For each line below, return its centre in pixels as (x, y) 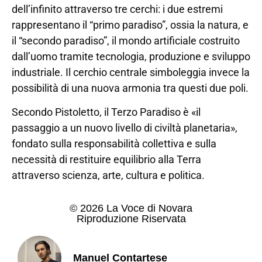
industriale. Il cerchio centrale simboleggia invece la (131, 72)
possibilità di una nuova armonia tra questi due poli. (130, 88)
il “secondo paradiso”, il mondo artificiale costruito (126, 40)
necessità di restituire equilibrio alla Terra (106, 159)
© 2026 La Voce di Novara (131, 208)
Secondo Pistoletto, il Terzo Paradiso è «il (106, 112)
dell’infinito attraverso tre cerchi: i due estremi (117, 9)
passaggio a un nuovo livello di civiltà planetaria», (125, 127)
